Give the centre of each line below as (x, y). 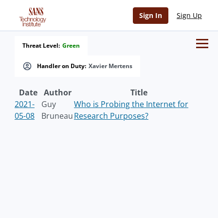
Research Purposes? (111, 116)
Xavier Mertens (110, 66)
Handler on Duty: (62, 66)
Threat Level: (41, 45)
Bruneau (57, 116)
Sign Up (189, 15)
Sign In (151, 15)
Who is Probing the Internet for (131, 104)
